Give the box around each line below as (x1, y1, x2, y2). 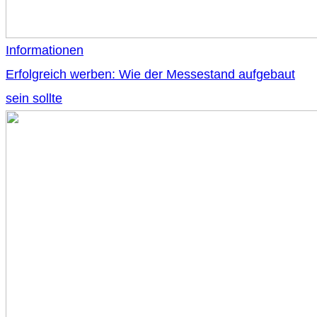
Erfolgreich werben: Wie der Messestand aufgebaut (6, 67, 295, 82)
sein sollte (6, 91, 62, 106)
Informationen (6, 43, 83, 58)
